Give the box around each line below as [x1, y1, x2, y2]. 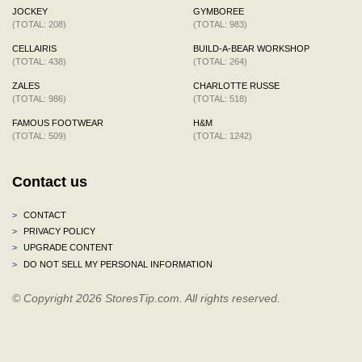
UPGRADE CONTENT [21, 242, 113, 252]
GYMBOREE [193, 6, 244, 16]
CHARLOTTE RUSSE [193, 80, 280, 90]
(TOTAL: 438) [12, 56, 66, 66]
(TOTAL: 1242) [193, 130, 252, 141]
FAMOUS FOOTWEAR [12, 117, 103, 128]
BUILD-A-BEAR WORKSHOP [193, 43, 309, 53]
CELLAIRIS [12, 43, 57, 53]
